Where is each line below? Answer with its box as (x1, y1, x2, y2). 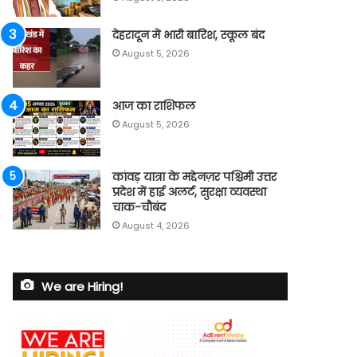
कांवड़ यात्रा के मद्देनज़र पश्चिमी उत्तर (112, 168, 277, 185)
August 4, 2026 (122, 218, 190, 232)
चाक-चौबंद (112, 198, 167, 215)
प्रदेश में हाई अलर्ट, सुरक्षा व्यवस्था (112, 183, 267, 200)
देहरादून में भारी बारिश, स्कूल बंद (112, 26, 265, 43)
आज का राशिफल (112, 97, 196, 114)
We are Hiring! (41, 277, 124, 295)
